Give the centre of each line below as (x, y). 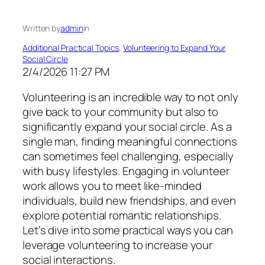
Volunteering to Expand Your (174, 47)
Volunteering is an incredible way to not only (130, 97)
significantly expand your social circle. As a (127, 127)
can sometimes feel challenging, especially (128, 156)
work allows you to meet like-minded (112, 186)
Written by (41, 28)
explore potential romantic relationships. (122, 216)
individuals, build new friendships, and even (129, 201)
